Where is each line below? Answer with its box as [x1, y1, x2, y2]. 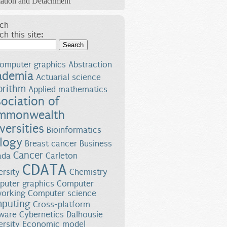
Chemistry [69, 167, 107, 177]
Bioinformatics [47, 125, 101, 135]
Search [43, 30, 69, 40]
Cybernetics [19, 210, 64, 220]
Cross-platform [33, 200, 90, 210]
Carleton [46, 151, 78, 161]
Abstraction [68, 60, 112, 70]
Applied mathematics [28, 85, 107, 95]
